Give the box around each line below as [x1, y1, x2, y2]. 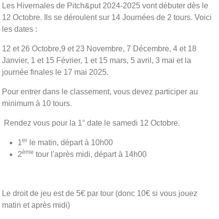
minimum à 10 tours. [2, 99, 72, 108]
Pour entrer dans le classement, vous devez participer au [2, 87, 198, 96]
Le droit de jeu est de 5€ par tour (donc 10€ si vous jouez [2, 189, 197, 197]
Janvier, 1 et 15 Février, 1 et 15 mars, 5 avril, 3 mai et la [2, 56, 191, 65]
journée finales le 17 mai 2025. [2, 67, 109, 76]
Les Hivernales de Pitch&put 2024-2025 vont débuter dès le [2, 1, 208, 10]
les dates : [2, 24, 37, 33]
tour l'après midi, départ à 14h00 [34, 150, 147, 158]
